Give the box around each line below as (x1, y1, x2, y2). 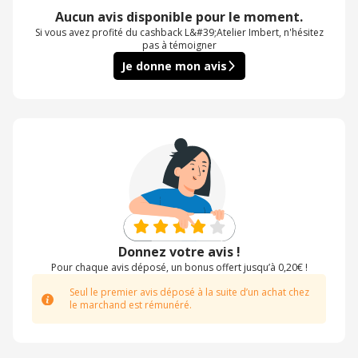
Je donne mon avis (121, 58, 227, 74)
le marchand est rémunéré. (70, 298, 192, 312)
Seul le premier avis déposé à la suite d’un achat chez (70, 285, 309, 300)
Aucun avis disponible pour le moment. (55, 8, 303, 26)
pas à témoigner (141, 38, 217, 52)
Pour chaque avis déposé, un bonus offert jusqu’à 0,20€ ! (50, 261, 308, 275)
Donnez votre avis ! (117, 243, 241, 261)
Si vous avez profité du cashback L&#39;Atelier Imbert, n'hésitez (34, 26, 324, 39)
